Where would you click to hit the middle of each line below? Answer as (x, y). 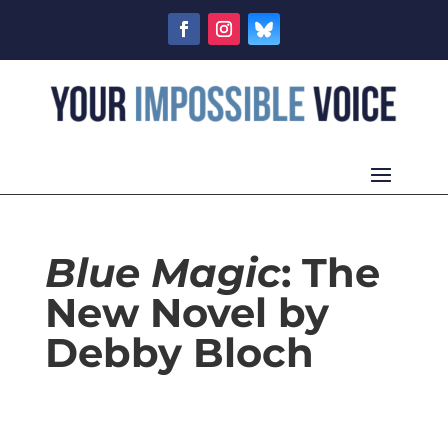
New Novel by (186, 313)
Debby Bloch (179, 353)
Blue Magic (162, 273)
